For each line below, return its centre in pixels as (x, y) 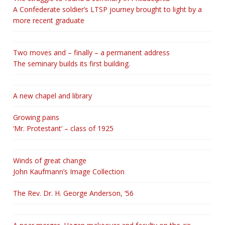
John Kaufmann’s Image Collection (69, 171)
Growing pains (36, 117)
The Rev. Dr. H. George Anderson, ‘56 (73, 193)
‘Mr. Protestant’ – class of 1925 (63, 128)
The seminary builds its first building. (72, 63)
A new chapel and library (52, 95)
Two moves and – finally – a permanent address (91, 52)
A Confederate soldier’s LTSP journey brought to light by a (107, 9)
